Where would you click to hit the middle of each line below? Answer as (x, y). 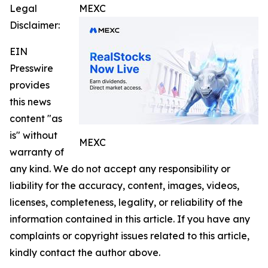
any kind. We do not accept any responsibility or (120, 168)
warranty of (37, 152)
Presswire (31, 68)
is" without (33, 135)
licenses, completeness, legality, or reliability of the (126, 202)
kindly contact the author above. (85, 252)
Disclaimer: (35, 25)
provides (30, 85)
